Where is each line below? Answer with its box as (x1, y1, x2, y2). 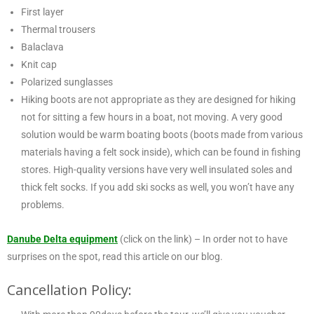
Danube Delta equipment (7, 233, 118, 245)
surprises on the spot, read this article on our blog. (7, 250, 223, 262)
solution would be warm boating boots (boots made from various (21, 128, 303, 140)
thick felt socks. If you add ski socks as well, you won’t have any (21, 181, 294, 193)
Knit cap (21, 58, 57, 70)
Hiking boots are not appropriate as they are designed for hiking (21, 93, 296, 105)
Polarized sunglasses (21, 76, 113, 88)
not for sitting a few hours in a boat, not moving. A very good (21, 111, 282, 123)
